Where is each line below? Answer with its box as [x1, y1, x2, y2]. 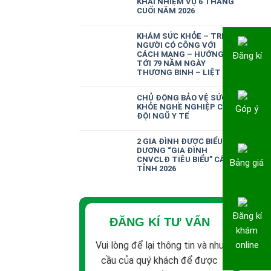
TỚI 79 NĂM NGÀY [136, 59, 206, 68]
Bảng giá [230, 157, 264, 168]
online [235, 240, 259, 251]
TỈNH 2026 [136, 164, 176, 173]
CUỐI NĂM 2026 [136, 6, 195, 15]
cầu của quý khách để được [101, 255, 218, 266]
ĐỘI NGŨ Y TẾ [136, 111, 189, 120]
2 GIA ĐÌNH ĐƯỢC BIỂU [136, 137, 223, 146]
